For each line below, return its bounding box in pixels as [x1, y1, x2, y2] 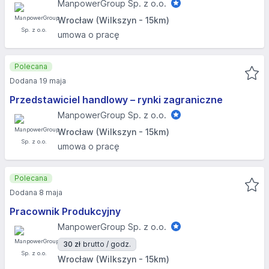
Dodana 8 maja [10, 188, 62, 197]
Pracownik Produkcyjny [10, 205, 121, 217]
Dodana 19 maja [10, 76, 66, 85]
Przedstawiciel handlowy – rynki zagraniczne [10, 94, 223, 106]
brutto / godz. [83, 240, 131, 249]
